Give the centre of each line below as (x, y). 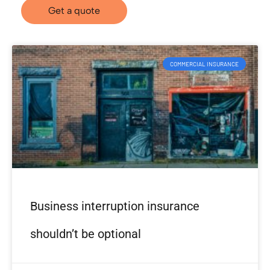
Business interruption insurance (115, 206)
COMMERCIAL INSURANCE (204, 64)
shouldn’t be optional (86, 234)
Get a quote (74, 11)
